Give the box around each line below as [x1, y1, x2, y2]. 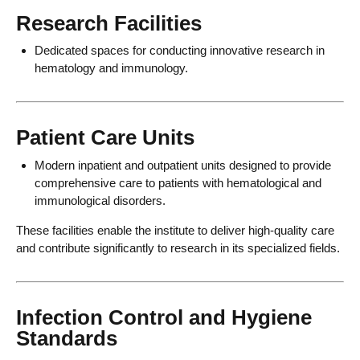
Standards [16, 325, 117, 350]
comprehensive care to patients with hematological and [34, 175, 321, 190]
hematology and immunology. [34, 61, 188, 76]
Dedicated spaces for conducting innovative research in [34, 43, 325, 58]
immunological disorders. [34, 193, 166, 207]
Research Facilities [16, 10, 202, 35]
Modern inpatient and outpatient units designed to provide [34, 157, 331, 172]
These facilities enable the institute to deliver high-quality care [16, 223, 334, 237]
